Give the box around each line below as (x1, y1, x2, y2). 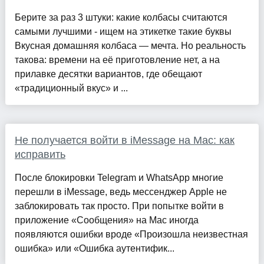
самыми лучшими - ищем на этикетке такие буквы (14, 27, 232, 37)
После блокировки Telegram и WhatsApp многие (14, 173, 223, 183)
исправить (14, 148, 65, 161)
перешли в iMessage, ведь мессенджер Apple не (14, 187, 227, 197)
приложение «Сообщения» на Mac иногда (14, 215, 199, 226)
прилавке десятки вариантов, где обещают (14, 69, 202, 80)
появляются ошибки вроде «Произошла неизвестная (14, 229, 248, 240)
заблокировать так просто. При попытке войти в (14, 201, 224, 212)
